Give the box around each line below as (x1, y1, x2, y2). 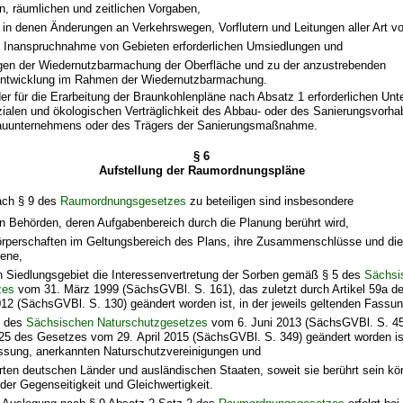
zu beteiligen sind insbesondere (186, 194, 354, 209)
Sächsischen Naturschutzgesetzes (25, 316, 208, 330)
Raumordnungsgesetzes (60, 194, 187, 209)
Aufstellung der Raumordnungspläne (98, 163, 305, 177)
